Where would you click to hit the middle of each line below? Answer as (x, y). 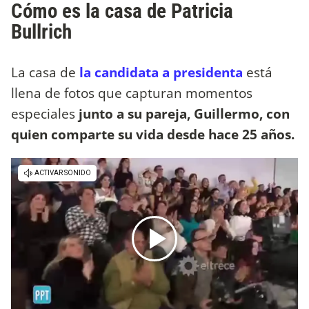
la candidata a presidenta (159, 72)
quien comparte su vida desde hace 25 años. (153, 134)
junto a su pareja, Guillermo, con (182, 114)
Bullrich (41, 32)
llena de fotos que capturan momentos (132, 93)
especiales (43, 114)
